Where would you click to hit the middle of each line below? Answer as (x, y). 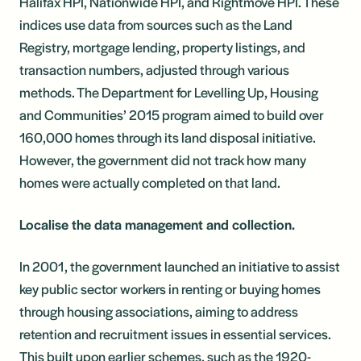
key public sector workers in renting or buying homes (170, 288)
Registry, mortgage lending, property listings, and (162, 46)
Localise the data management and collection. (157, 224)
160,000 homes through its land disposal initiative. (168, 137)
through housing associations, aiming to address (159, 311)
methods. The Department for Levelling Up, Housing (169, 91)
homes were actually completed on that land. (150, 182)
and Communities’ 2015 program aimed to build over (172, 114)
